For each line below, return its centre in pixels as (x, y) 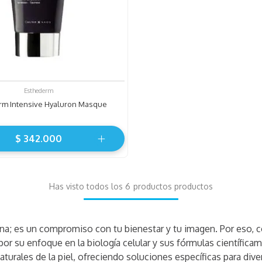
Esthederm (39, 91)
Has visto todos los (87, 187)
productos (192, 187)
